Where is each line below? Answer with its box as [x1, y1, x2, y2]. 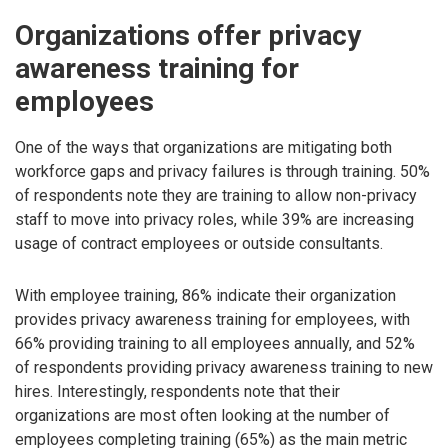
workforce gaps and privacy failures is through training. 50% [15, 161, 430, 181]
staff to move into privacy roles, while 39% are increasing [15, 209, 414, 229]
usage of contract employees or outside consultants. [15, 233, 383, 253]
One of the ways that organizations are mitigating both [15, 137, 392, 157]
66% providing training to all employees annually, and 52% [15, 334, 415, 354]
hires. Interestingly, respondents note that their [15, 382, 340, 402]
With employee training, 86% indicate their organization [15, 286, 396, 306]
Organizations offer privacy [15, 19, 361, 53]
